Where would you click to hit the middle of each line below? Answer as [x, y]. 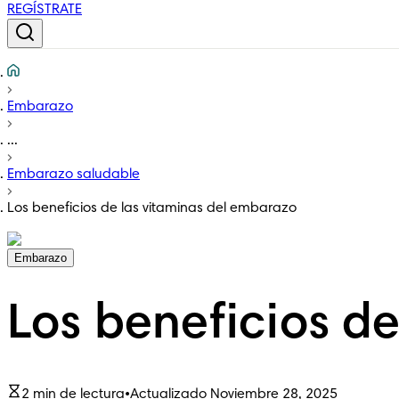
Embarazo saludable [73, 175]
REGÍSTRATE [45, 10]
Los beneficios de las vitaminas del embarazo [152, 208]
